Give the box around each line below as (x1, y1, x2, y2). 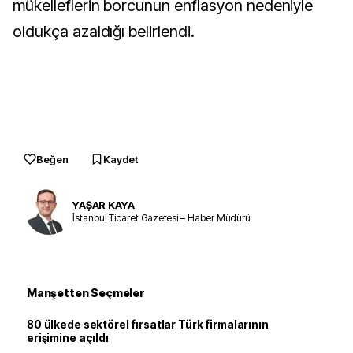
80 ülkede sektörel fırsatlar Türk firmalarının (27, 318, 269, 331)
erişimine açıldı (27, 332, 109, 344)
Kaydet (103, 153, 138, 165)
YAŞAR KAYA (72, 198, 135, 211)
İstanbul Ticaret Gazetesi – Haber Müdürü (72, 211, 251, 224)
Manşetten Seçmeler (27, 286, 145, 299)
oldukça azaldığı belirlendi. (13, 22, 195, 41)
